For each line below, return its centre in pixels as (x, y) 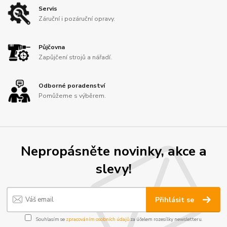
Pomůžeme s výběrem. (72, 96)
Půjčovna (52, 47)
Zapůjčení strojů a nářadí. (75, 57)
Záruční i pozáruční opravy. (77, 18)
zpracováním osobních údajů (97, 219)
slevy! (113, 169)
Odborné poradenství (72, 86)
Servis (48, 8)
